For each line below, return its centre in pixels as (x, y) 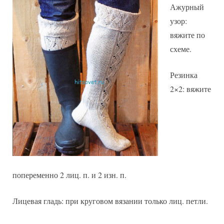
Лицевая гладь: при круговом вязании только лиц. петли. (110, 200)
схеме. (181, 49)
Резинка (184, 75)
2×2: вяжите (190, 89)
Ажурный (187, 7)
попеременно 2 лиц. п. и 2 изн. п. (69, 174)
